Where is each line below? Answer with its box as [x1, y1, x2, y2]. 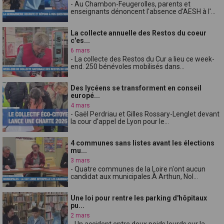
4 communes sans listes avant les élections [70, 138, 215, 147]
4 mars [70, 101, 90, 109]
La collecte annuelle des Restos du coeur [70, 28, 207, 37]
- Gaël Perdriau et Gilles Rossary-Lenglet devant [70, 109, 220, 118]
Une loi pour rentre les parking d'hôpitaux [70, 193, 207, 202]
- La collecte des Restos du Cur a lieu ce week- [70, 54, 215, 63]
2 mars [70, 211, 90, 219]
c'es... [70, 36, 90, 44]
